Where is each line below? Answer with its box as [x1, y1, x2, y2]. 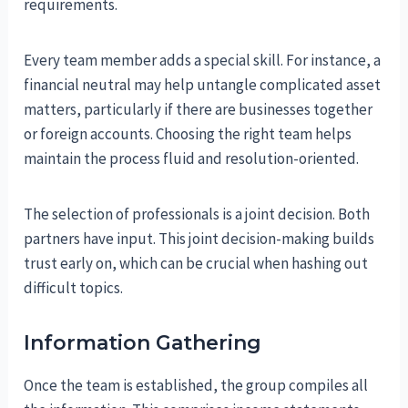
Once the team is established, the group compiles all [24, 375, 369, 396]
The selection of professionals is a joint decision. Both [24, 204, 371, 225]
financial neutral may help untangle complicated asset [24, 75, 382, 96]
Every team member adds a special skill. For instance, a [24, 50, 382, 71]
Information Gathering [24, 331, 262, 356]
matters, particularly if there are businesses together [24, 99, 373, 120]
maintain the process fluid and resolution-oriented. [24, 148, 360, 169]
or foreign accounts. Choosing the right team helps [24, 124, 352, 145]
